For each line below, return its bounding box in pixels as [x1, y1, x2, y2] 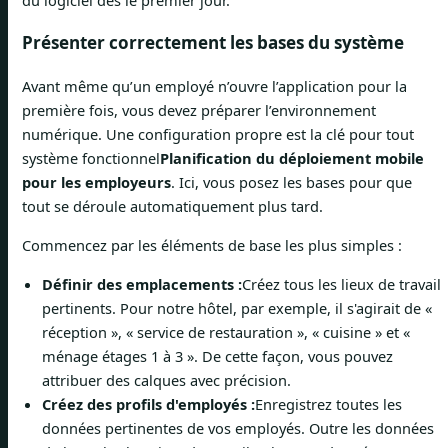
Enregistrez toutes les [255, 393, 402, 414]
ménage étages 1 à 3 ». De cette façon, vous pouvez [42, 345, 393, 366]
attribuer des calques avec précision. [42, 369, 291, 390]
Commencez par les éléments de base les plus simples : [22, 235, 402, 255]
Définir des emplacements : [42, 273, 242, 294]
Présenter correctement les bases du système [22, 31, 404, 55]
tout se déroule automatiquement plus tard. [22, 196, 323, 217]
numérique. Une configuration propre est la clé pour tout [22, 124, 414, 145]
